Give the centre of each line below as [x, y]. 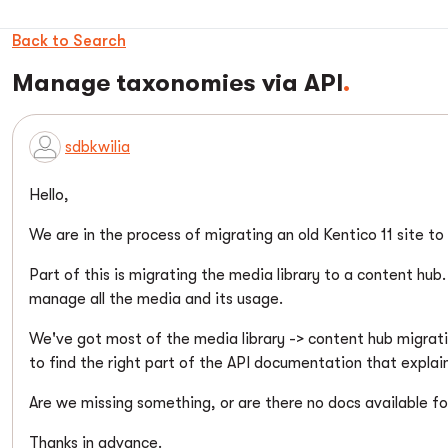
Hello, [49, 195]
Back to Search [69, 41]
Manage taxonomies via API [177, 83]
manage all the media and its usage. [156, 299]
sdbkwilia [97, 147]
